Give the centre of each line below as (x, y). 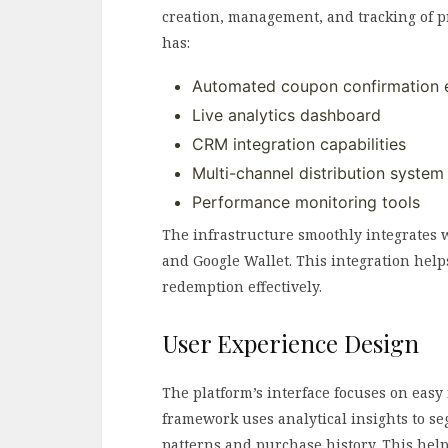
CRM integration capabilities (299, 144)
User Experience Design (290, 343)
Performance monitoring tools (306, 202)
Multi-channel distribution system (318, 173)
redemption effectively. (242, 287)
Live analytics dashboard (286, 115)
